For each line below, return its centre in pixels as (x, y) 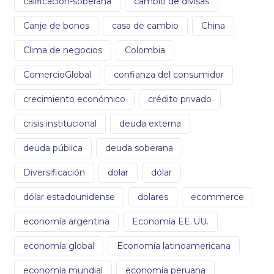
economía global (59, 246)
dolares (153, 197)
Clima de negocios (63, 50)
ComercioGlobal (57, 74)
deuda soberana (139, 148)
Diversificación (54, 172)
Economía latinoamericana (174, 246)
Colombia (145, 50)
